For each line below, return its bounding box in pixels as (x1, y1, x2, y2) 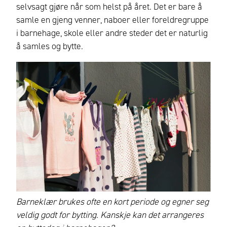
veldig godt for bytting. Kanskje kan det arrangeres (16, 208, 204, 221)
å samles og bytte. (16, 40, 83, 53)
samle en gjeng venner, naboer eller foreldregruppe (16, 14, 209, 26)
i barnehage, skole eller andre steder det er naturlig (16, 27, 208, 40)
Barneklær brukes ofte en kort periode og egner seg (16, 195, 209, 208)
